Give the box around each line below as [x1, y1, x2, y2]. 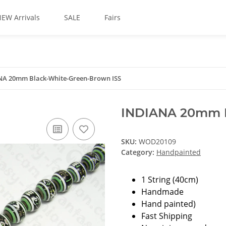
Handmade [141, 186, 184, 197]
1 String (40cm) [141, 174, 198, 185]
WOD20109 [139, 137, 176, 146]
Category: [121, 147, 156, 157]
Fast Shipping [141, 210, 192, 221]
